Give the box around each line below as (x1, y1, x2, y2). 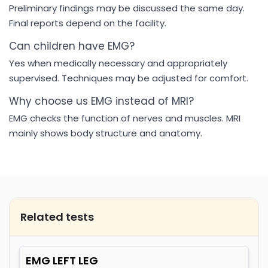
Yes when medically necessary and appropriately (9, 57, 227, 69)
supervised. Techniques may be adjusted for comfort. (9, 72, 248, 84)
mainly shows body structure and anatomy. (9, 127, 202, 139)
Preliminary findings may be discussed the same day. (9, 2, 245, 14)
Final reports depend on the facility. (9, 17, 166, 29)
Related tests (20, 209, 94, 224)
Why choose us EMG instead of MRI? (9, 94, 194, 108)
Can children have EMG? (9, 39, 135, 53)
